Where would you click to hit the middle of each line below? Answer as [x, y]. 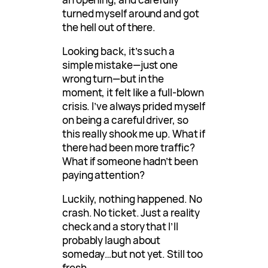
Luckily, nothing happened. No [132, 199]
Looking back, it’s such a [118, 51]
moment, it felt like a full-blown [133, 93]
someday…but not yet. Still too [133, 254]
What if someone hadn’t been [130, 162]
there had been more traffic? [129, 148]
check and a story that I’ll [120, 227]
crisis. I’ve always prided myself [134, 106]
